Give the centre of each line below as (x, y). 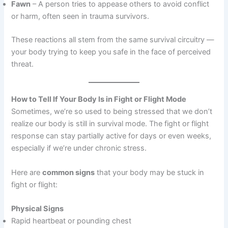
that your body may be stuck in (150, 172)
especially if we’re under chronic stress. (79, 148)
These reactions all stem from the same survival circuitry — (113, 39)
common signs (69, 172)
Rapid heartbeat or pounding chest (72, 221)
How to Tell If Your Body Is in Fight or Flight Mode (99, 99)
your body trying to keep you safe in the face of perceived (111, 52)
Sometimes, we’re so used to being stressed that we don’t (112, 112)
